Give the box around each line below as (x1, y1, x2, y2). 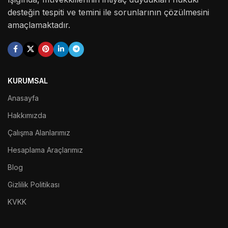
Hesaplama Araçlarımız (8, 145, 83, 154)
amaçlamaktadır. (8, 19, 70, 30)
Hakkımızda (8, 110, 46, 120)
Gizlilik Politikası (8, 180, 60, 189)
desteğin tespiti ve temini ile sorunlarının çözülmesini (8, 7, 209, 17)
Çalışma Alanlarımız (8, 128, 70, 137)
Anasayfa (8, 93, 39, 102)
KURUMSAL (8, 76, 48, 85)
